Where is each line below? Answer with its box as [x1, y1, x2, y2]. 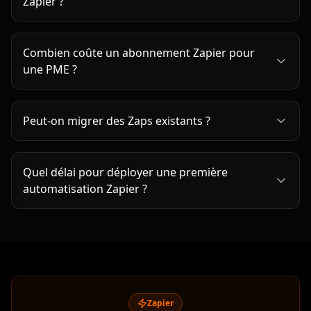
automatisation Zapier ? [23, 226, 147, 242]
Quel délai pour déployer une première [23, 210, 228, 226]
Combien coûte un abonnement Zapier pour [23, 90, 255, 106]
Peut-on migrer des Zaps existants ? [23, 158, 210, 174]
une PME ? [23, 107, 77, 123]
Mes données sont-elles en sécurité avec [23, 22, 235, 38]
